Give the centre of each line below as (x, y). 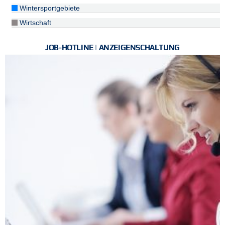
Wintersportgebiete (48, 8)
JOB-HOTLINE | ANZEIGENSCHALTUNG (113, 47)
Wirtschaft (34, 23)
